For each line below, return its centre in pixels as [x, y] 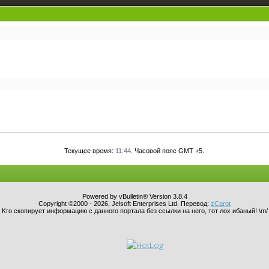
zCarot [221, 204]
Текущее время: [90, 151]
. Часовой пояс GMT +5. [168, 151]
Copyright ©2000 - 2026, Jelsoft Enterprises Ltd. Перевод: [125, 204]
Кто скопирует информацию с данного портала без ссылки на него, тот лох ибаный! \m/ [134, 211]
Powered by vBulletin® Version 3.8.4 [134, 196]
